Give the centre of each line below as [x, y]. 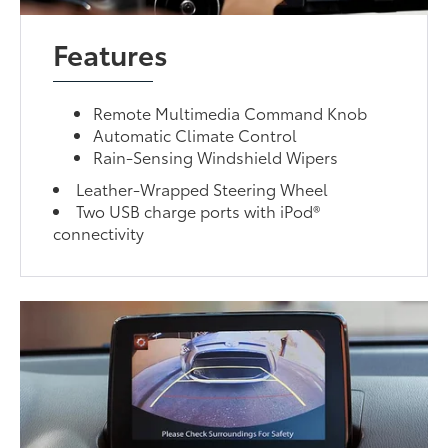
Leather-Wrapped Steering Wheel [202, 189]
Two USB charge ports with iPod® [198, 211]
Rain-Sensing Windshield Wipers [216, 157]
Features [111, 53]
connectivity [99, 233]
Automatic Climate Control [195, 135]
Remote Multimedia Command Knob [230, 113]
